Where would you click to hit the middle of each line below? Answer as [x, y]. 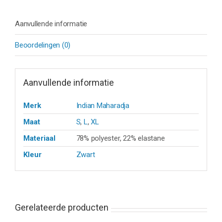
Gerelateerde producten [62, 207]
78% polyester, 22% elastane [120, 139]
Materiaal [39, 139]
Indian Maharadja [103, 106]
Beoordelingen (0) [43, 45]
